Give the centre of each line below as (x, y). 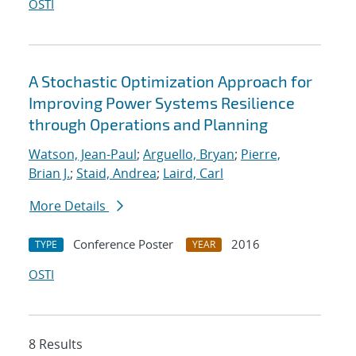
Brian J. (49, 174)
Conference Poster (123, 244)
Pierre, (261, 155)
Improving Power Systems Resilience (162, 103)
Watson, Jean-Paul (83, 155)
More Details (69, 206)
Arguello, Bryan (189, 155)
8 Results (56, 344)
